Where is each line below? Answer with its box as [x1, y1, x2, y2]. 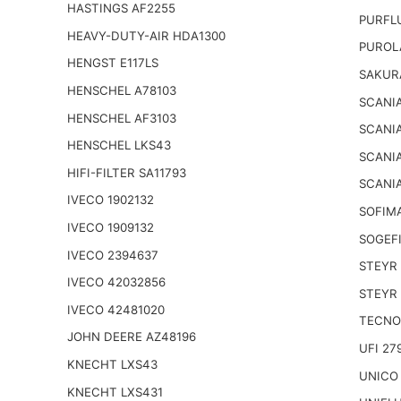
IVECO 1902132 [66, 192, 154, 208]
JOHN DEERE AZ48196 [66, 329, 196, 345]
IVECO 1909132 [66, 220, 154, 235]
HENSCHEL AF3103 [66, 110, 176, 125]
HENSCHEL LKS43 [66, 138, 171, 153]
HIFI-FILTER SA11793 [66, 165, 186, 180]
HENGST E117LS [66, 55, 158, 71]
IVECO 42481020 [66, 302, 165, 317]
